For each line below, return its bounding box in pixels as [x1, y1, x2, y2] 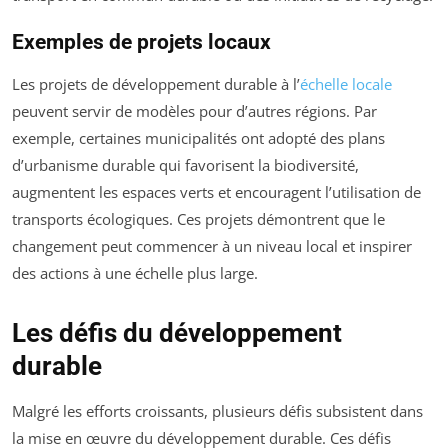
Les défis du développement [12, 318, 342, 349]
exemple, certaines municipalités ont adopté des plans [12, 128, 385, 149]
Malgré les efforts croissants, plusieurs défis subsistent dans [12, 401, 423, 422]
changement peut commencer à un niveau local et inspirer [12, 236, 412, 257]
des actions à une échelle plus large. [12, 263, 258, 284]
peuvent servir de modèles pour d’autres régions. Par [12, 101, 377, 122]
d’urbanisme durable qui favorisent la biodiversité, [12, 155, 359, 176]
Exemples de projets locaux [12, 30, 271, 55]
